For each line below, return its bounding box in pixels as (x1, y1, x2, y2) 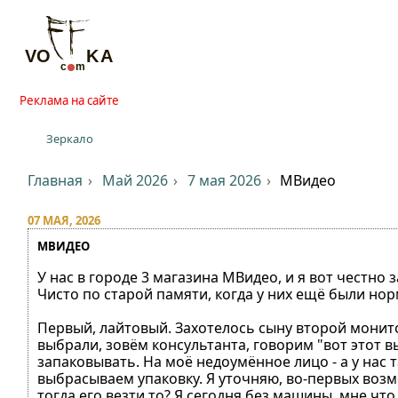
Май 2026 (101, 171, 168, 190)
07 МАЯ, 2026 (28, 212, 100, 228)
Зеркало (45, 131, 93, 147)
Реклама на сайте (20, 92, 119, 108)
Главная (28, 171, 83, 190)
